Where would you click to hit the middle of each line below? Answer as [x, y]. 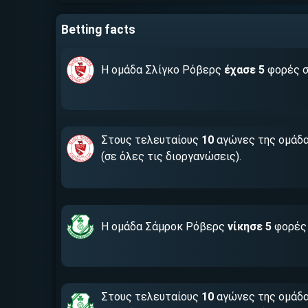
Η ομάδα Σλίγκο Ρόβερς [162, 70]
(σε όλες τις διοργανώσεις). [171, 156]
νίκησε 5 [249, 227]
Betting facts [98, 30]
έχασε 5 [244, 70]
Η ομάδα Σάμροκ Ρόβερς [164, 227]
